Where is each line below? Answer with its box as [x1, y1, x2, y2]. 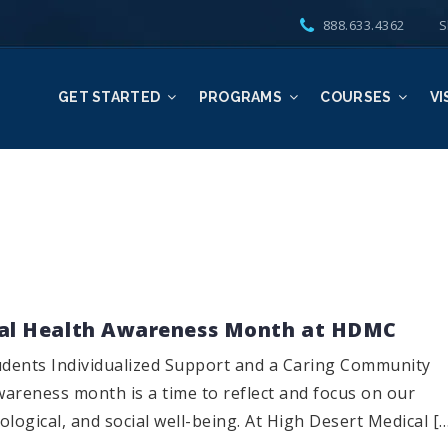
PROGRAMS [198, 89, 283, 105]
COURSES [320, 89, 392, 105]
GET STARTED [57, 89, 161, 105]
